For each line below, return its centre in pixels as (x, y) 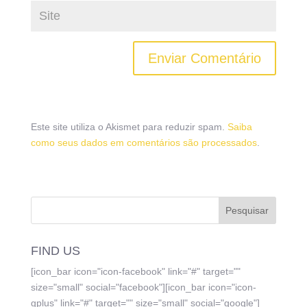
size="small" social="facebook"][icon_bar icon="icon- (143, 287)
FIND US (55, 251)
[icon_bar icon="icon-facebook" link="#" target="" (135, 272)
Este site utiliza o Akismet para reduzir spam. (129, 127)
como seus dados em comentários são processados (144, 143)
